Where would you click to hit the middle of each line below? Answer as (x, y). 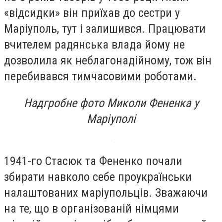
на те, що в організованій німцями (91, 209)
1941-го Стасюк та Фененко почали (93, 161)
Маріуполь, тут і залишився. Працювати (105, 28)
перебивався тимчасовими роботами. (100, 76)
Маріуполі (111, 119)
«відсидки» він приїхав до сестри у (92, 13)
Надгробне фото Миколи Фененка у (111, 103)
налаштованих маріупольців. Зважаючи (106, 193)
